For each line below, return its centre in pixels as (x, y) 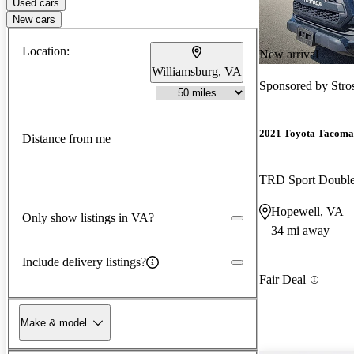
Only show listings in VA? (88, 217)
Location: (46, 51)
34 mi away (300, 231)
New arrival (289, 54)
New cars (34, 19)
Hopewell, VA (307, 212)
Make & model (54, 322)
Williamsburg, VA (197, 71)
